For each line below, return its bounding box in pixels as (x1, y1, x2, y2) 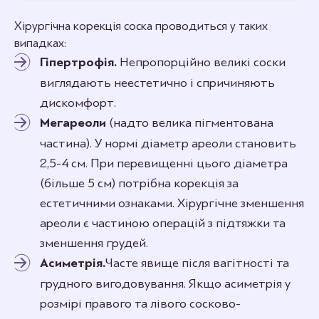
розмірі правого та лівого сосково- (40, 296, 241, 311)
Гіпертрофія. (40, 55, 117, 70)
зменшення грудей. (40, 236, 148, 251)
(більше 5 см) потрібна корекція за (40, 176, 239, 191)
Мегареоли (40, 115, 106, 131)
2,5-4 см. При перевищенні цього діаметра (40, 156, 288, 171)
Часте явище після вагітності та (105, 256, 289, 271)
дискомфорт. (40, 95, 116, 110)
